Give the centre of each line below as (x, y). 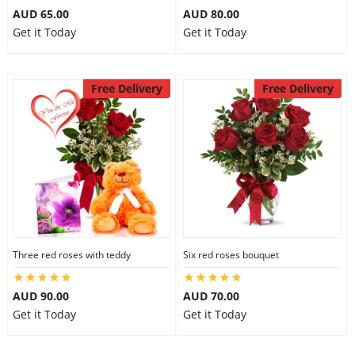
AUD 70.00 (211, 296)
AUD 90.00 (40, 296)
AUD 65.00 (40, 14)
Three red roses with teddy (71, 255)
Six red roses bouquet (231, 255)
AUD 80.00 (211, 14)
